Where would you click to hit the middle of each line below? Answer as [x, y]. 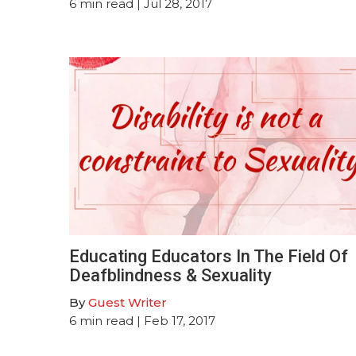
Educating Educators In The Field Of [209, 256]
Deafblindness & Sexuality [170, 275]
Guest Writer [128, 302]
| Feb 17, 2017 [174, 320]
